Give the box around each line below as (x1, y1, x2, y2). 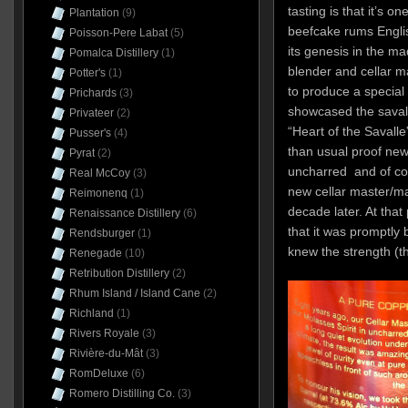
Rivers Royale (68, 327, 139, 340)
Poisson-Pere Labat (68, 26, 168, 39)
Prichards (68, 87, 117, 99)
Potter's (68, 66, 106, 79)
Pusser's (68, 127, 111, 139)
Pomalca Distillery (68, 46, 158, 59)
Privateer (68, 107, 114, 119)
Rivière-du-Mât (68, 347, 143, 360)
